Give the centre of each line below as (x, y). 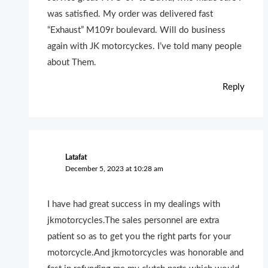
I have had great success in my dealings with (134, 205)
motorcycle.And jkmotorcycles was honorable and (146, 253)
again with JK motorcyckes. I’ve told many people (145, 46)
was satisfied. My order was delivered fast (130, 14)
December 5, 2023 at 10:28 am (114, 169)
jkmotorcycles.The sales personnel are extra (133, 221)
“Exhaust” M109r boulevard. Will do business (137, 30)
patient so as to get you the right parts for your (139, 237)
